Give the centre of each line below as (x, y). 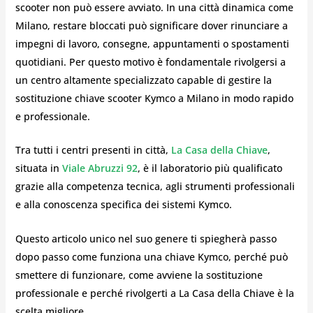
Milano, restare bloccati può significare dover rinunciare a (151, 26)
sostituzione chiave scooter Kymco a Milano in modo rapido (154, 99)
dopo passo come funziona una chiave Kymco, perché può (151, 256)
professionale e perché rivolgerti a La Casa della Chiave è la (154, 293)
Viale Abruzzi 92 (100, 168)
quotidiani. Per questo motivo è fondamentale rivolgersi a (150, 62)
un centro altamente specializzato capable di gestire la (143, 80)
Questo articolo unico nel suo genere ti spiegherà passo (146, 238)
